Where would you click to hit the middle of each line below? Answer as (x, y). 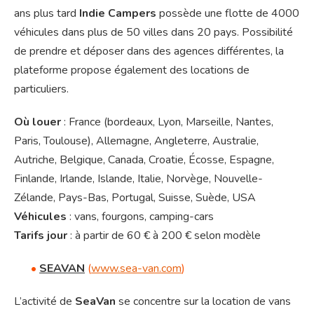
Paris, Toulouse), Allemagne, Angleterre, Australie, (136, 141)
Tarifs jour (41, 236)
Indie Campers (118, 14)
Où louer (37, 122)
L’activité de (45, 302)
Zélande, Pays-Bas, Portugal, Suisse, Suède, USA (135, 198)
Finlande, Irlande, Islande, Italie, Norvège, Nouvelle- (138, 179)
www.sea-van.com (136, 269)
